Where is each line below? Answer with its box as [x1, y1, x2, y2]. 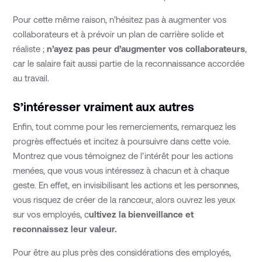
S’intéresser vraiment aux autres [13, 99, 195, 113]
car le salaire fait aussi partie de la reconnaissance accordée [13, 58, 245, 69]
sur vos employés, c [13, 209, 89, 220]
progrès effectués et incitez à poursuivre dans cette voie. [13, 136, 231, 147]
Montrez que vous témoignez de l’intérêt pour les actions [13, 151, 233, 161]
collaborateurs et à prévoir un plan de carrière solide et [13, 29, 225, 40]
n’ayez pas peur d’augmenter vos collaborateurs [47, 44, 246, 54]
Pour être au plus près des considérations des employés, [13, 247, 232, 257]
